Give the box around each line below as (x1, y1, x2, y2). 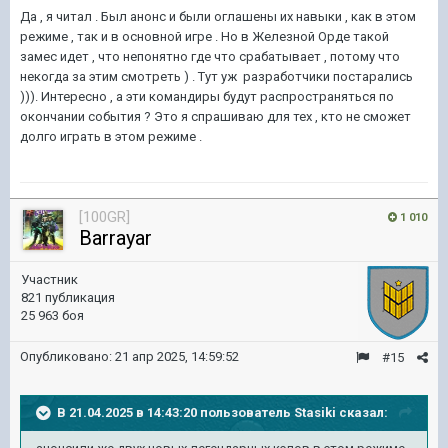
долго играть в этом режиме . (20, 129, 205, 144)
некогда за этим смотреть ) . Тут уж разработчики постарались (20, 69, 413, 84)
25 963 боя (21, 308, 84, 323)
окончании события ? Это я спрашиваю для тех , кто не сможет (20, 109, 411, 124)
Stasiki (294, 404, 336, 420)
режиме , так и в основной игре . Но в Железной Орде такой (20, 29, 389, 44)
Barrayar (79, 226, 152, 250)
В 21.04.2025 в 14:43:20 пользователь (57, 404, 294, 420)
